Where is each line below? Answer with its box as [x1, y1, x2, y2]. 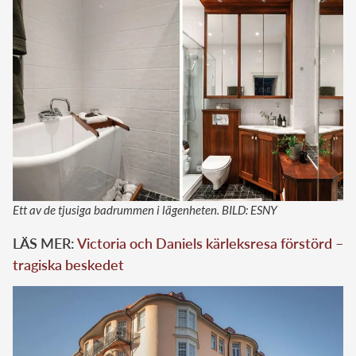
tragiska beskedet [13, 256, 124, 273]
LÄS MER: [13, 234, 77, 252]
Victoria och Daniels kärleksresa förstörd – [77, 234, 343, 252]
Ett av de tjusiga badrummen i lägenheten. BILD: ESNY [13, 203, 277, 217]
